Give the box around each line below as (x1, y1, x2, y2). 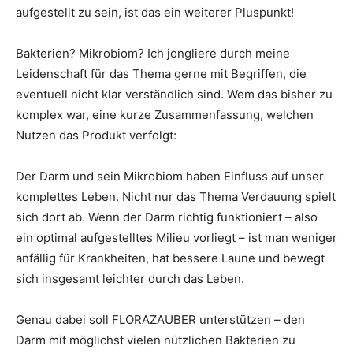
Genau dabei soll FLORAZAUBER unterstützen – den (16, 312, 305, 328)
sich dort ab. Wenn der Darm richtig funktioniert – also (16, 210, 318, 225)
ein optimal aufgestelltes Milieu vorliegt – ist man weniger (16, 230, 337, 246)
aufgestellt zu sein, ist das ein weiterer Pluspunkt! (16, 5, 294, 20)
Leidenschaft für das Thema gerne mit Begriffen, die (16, 66, 307, 82)
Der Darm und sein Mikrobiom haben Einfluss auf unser (16, 169, 324, 184)
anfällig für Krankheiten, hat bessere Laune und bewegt (16, 251, 325, 266)
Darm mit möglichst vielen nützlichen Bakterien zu (16, 333, 295, 348)
